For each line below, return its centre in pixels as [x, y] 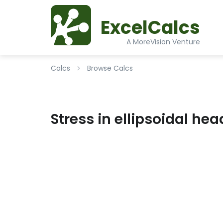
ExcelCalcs [150, 28]
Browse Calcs [110, 68]
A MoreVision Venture [163, 42]
